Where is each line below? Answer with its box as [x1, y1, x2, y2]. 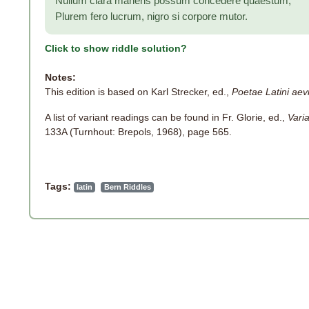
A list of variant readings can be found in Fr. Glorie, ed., [45, 112, 288, 123]
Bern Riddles [103, 183, 151, 192]
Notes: [45, 72, 76, 83]
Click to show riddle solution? [45, 43, 187, 54]
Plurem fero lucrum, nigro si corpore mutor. [55, 10, 248, 23]
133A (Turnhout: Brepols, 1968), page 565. [45, 126, 232, 138]
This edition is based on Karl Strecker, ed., [45, 86, 232, 98]
